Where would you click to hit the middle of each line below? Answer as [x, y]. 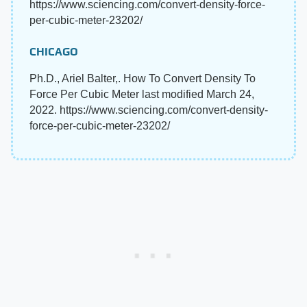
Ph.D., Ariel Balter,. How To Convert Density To [143, 78]
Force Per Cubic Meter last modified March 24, [142, 94]
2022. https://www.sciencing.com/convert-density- [149, 110]
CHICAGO [54, 51]
